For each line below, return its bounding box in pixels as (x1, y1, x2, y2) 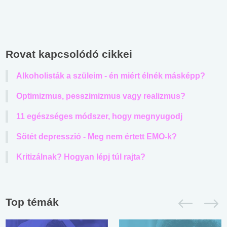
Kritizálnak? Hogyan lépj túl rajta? (16, 152, 145, 161)
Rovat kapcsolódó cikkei (6, 48, 132, 60)
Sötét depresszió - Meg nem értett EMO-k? (16, 132, 177, 141)
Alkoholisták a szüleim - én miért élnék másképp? (16, 71, 205, 80)
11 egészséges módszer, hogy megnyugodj (16, 111, 182, 121)
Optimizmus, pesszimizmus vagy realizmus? (16, 91, 185, 100)
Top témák (6, 196, 59, 208)
